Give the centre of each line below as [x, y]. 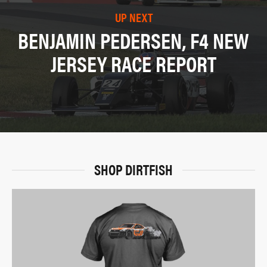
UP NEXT [133, 17]
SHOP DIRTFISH [133, 169]
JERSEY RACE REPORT [133, 63]
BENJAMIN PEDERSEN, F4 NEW [133, 40]
